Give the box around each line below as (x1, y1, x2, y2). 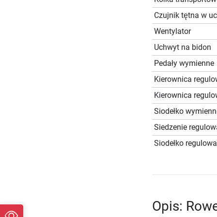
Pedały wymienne (154, 59, 214, 68)
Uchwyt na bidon (154, 43, 211, 52)
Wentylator (154, 27, 191, 36)
